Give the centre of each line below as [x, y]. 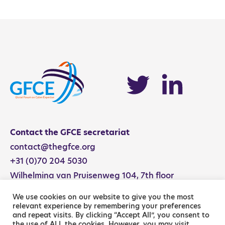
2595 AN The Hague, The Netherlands [86, 191]
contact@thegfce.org [53, 147]
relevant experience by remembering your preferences [107, 206]
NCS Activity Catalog [124, 57]
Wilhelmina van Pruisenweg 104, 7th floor [92, 176]
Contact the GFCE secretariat [70, 132]
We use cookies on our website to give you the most [103, 197]
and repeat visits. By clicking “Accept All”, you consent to [111, 215]
